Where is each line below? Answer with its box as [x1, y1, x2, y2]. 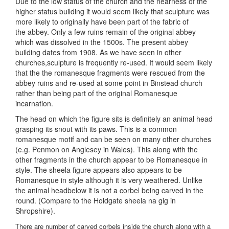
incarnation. [15, 98, 53, 108]
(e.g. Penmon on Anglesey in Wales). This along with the [15, 144, 198, 154]
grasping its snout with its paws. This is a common [15, 123, 177, 134]
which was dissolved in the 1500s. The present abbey [15, 36, 188, 47]
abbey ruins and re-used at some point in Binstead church [15, 77, 202, 88]
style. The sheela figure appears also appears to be [15, 164, 182, 175]
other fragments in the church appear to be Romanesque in [15, 154, 208, 165]
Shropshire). [15, 205, 55, 216]
